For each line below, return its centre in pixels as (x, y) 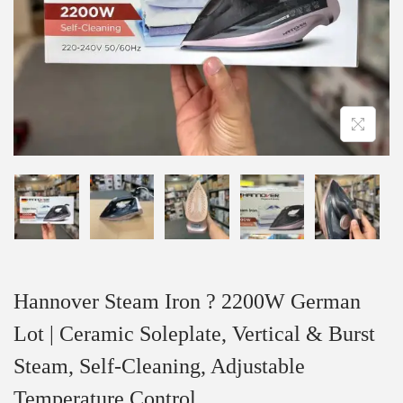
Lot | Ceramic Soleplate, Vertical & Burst (194, 333)
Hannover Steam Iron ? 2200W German (187, 301)
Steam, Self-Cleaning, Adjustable (159, 366)
